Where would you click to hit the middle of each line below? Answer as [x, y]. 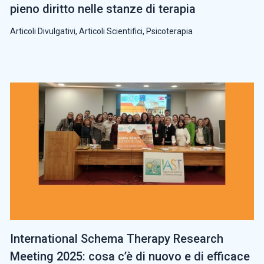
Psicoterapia [169, 31]
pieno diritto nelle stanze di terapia [103, 9]
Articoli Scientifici [111, 31]
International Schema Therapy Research [117, 238]
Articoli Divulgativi [43, 31]
